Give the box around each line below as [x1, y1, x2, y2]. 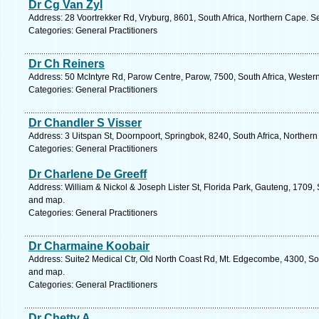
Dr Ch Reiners [28, 58, 105, 70]
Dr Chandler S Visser [28, 117, 142, 129]
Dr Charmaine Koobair [28, 240, 150, 252]
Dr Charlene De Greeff [28, 168, 147, 180]
